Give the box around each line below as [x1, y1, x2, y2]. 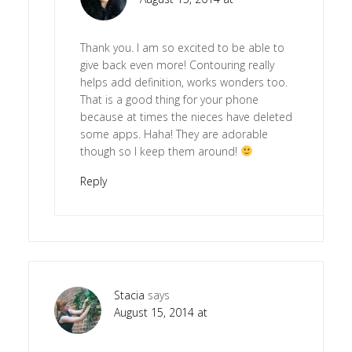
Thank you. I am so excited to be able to [79, 39, 284, 55]
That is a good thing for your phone [79, 91, 258, 107]
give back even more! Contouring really [79, 57, 274, 72]
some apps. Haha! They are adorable [79, 126, 268, 141]
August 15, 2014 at [113, 304, 207, 320]
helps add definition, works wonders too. [79, 74, 288, 90]
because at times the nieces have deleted [79, 108, 292, 124]
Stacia [113, 287, 145, 302]
